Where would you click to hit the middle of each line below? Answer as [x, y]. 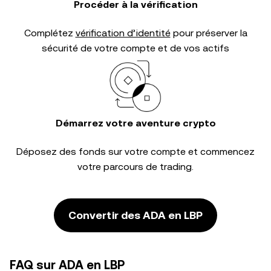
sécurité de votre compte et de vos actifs [135, 48]
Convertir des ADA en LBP [135, 215]
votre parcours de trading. [135, 167]
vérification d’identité [123, 33]
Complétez [50, 33]
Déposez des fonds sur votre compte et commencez [135, 152]
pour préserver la [209, 33]
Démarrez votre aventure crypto [135, 123]
